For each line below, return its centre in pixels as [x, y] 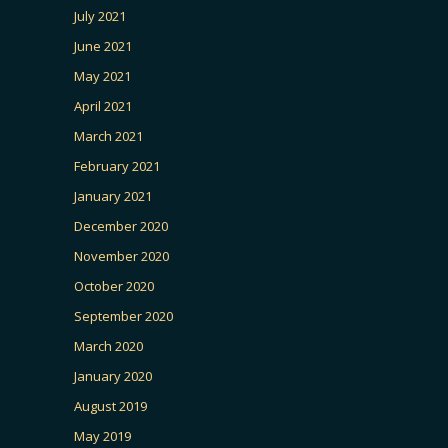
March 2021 [108, 135]
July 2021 [100, 15]
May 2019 [102, 435]
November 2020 [121, 255]
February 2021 [117, 165]
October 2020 [114, 285]
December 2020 [121, 225]
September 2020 [123, 315]
